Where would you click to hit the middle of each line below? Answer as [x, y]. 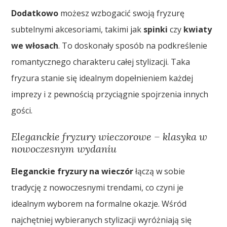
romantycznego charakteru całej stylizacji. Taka [101, 62]
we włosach [35, 46]
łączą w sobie [159, 172]
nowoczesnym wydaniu [64, 149]
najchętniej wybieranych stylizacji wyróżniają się [102, 220]
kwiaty [198, 30]
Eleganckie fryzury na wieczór [72, 172]
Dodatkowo [35, 13]
